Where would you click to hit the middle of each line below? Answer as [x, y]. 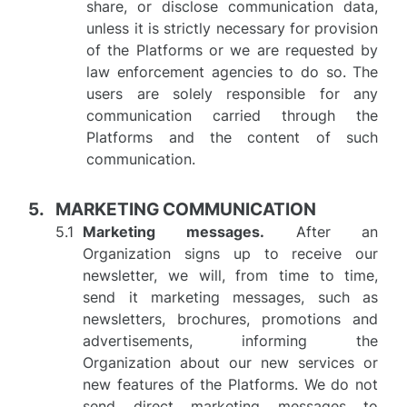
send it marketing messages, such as [231, 297]
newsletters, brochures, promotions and [231, 319]
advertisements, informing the [231, 341]
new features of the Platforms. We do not [231, 384]
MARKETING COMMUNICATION [186, 209]
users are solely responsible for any [233, 94]
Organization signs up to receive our [231, 253]
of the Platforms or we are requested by [233, 50]
